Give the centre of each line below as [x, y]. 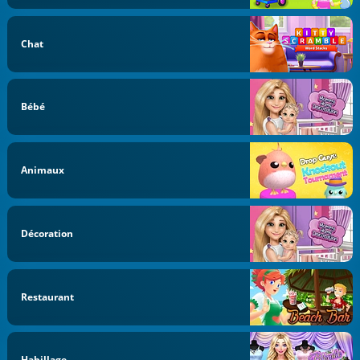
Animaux [43, 170]
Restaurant [48, 297]
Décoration [47, 233]
